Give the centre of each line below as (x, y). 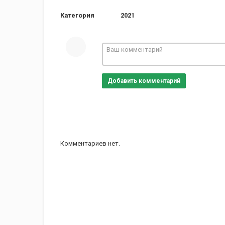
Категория (77, 15)
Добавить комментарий (144, 81)
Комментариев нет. (90, 143)
